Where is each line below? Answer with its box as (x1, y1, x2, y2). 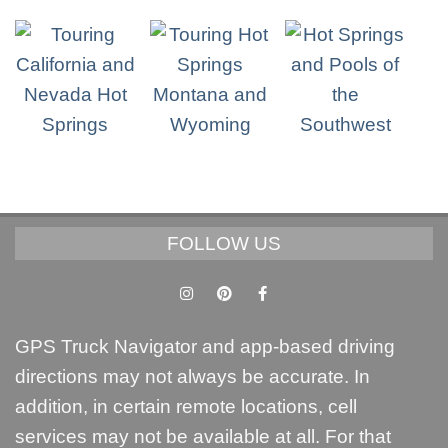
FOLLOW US (167, 232, 281, 254)
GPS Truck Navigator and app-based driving (15, 335, 395, 357)
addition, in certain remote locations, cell (15, 395, 357, 417)
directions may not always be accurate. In (15, 365, 370, 387)
